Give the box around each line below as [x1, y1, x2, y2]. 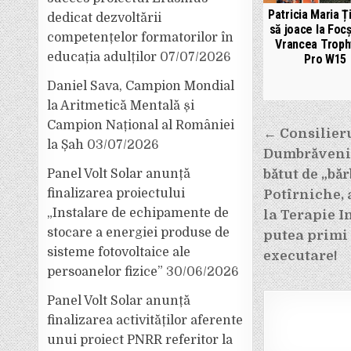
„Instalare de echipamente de [47, 206, 230, 220]
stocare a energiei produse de [47, 226, 230, 240]
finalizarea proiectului [47, 186, 186, 201]
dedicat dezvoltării [47, 11, 162, 25]
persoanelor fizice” [47, 265, 164, 279]
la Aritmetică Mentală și [47, 99, 195, 113]
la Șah [47, 138, 85, 152]
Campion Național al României [47, 118, 235, 132]
